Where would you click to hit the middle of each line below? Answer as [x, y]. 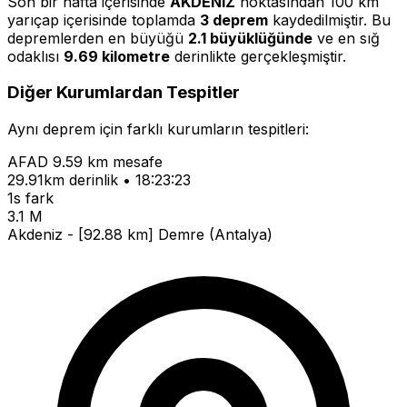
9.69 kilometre [117, 56]
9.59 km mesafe [108, 162]
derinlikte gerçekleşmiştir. [258, 56]
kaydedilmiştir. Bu [329, 20]
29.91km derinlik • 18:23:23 [99, 180]
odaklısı [35, 56]
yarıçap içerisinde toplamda [104, 20]
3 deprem [234, 20]
